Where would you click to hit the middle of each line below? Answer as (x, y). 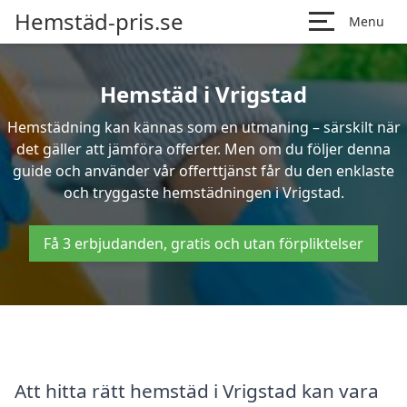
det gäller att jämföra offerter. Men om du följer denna (203, 149)
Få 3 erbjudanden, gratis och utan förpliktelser (203, 243)
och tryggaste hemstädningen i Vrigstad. (203, 193)
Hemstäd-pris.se (99, 21)
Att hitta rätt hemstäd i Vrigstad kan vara (197, 390)
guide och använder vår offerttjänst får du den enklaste (203, 171)
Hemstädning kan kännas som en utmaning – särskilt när (203, 127)
